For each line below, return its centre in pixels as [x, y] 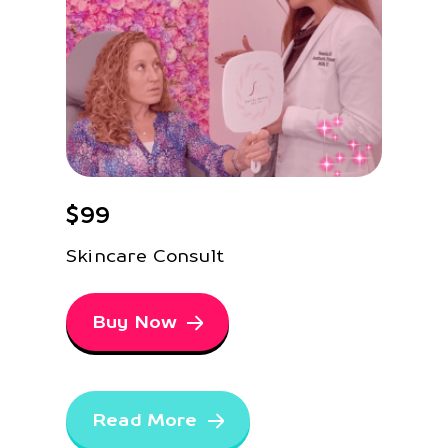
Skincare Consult [145, 256]
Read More [145, 420]
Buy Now [135, 322]
